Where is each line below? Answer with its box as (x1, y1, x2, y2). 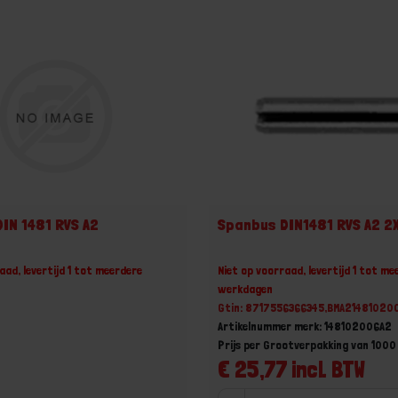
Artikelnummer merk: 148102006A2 (218, 318, 393, 333)
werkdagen (218, 281, 274, 296)
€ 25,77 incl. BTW (218, 354, 366, 383)
